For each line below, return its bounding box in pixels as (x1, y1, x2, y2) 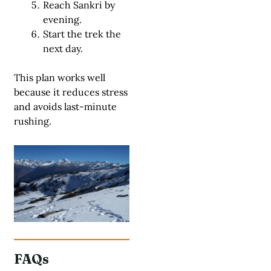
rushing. (14, 115, 51, 128)
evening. (43, 13, 82, 26)
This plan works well (14, 71, 105, 84)
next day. (43, 42, 83, 55)
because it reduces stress (14, 86, 128, 99)
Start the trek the (43, 28, 121, 41)
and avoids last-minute (14, 100, 117, 113)
